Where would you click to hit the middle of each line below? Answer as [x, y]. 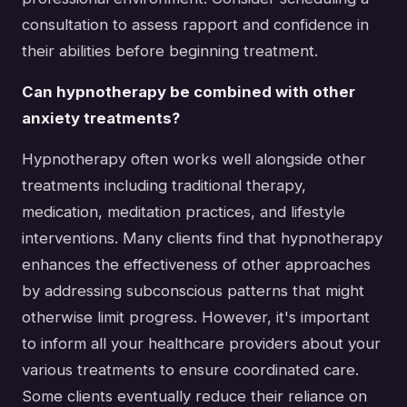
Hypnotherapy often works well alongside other [194, 159]
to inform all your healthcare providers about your [201, 343]
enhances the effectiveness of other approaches [196, 264]
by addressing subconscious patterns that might [193, 290]
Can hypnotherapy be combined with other [189, 91]
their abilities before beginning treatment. [170, 50]
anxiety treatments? [101, 118]
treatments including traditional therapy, [164, 185]
